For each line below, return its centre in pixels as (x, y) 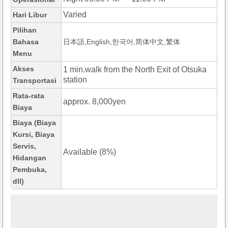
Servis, (24, 146)
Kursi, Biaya (34, 135)
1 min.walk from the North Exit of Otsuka (135, 70)
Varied (75, 15)
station (75, 80)
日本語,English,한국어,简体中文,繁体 (122, 42)
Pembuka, (30, 170)
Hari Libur (30, 15)
